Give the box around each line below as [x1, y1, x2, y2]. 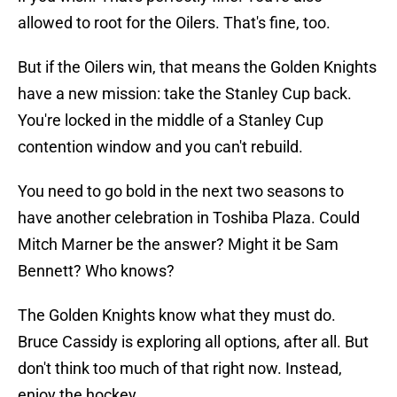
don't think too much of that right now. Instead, [18, 359, 342, 378]
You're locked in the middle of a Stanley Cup [18, 111, 323, 130]
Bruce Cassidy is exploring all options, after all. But [18, 332, 369, 352]
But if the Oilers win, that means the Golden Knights [18, 58, 377, 77]
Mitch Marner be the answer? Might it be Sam [18, 235, 339, 254]
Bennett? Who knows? [18, 261, 175, 281]
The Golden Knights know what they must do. [18, 306, 336, 325]
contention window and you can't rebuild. [18, 137, 303, 157]
